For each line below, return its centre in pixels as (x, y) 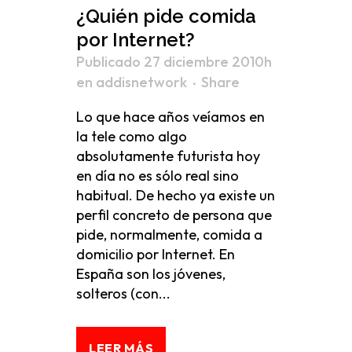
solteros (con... (123, 293)
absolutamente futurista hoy (168, 156)
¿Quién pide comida (166, 16)
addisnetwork (141, 82)
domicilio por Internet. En (156, 254)
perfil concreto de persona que (174, 215)
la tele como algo (132, 136)
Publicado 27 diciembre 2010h (174, 62)
